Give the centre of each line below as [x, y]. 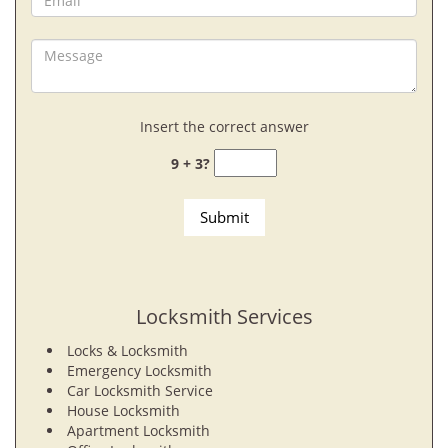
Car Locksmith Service [140, 390]
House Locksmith [125, 410]
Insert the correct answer [224, 126]
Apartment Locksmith [138, 430]
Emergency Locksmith [139, 370]
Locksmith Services [224, 316]
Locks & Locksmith [127, 350]
